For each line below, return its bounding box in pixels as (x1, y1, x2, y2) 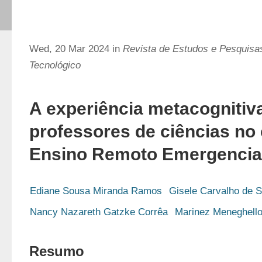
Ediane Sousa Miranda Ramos (30, 185, 162, 196)
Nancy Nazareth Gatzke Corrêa (30, 206, 168, 218)
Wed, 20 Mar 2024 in (29, 43, 123, 54)
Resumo (29, 243, 84, 259)
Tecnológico (29, 60, 81, 71)
